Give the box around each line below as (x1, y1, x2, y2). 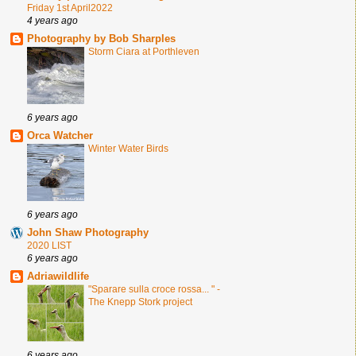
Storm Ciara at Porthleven (88, 45, 199, 57)
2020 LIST (27, 239, 72, 251)
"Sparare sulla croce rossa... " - (88, 283, 220, 295)
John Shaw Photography (27, 226, 149, 238)
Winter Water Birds (88, 142, 168, 154)
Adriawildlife (27, 269, 89, 282)
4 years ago (27, 14, 78, 25)
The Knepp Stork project (88, 296, 192, 308)
